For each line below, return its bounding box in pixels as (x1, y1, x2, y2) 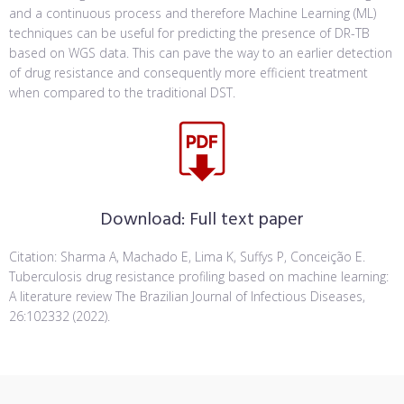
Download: (100, 206, 189, 235)
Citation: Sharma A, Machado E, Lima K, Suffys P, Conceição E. (9, 248, 365, 266)
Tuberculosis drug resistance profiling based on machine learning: (9, 268, 389, 286)
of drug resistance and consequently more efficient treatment (9, 64, 368, 82)
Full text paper (189, 206, 304, 235)
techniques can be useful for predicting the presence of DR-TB (9, 24, 370, 42)
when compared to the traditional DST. (9, 84, 235, 102)
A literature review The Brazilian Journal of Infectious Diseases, (9, 288, 365, 306)
